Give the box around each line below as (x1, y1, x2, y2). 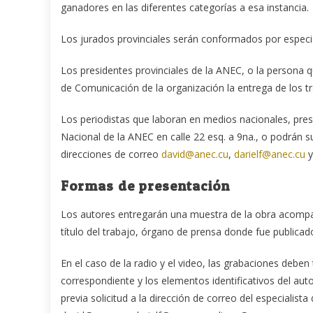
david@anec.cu (161, 147, 228, 161)
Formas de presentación (61, 177, 230, 194)
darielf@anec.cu (234, 147, 305, 161)
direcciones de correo (61, 147, 161, 161)
